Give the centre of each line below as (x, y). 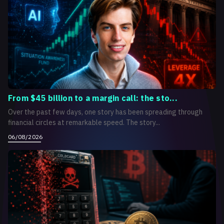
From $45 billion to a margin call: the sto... (93, 98)
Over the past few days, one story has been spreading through (105, 112)
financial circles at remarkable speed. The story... (84, 122)
